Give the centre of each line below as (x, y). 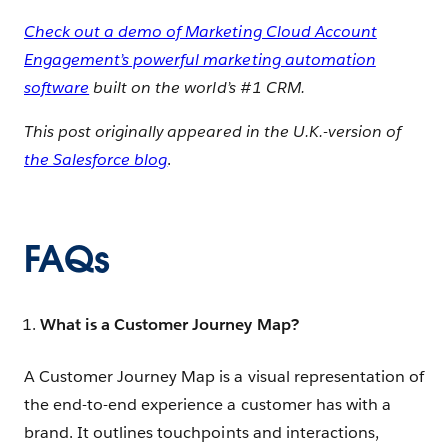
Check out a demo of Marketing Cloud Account (200, 31)
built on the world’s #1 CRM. (197, 87)
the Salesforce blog (96, 159)
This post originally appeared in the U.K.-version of (212, 131)
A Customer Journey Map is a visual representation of (224, 377)
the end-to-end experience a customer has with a (207, 405)
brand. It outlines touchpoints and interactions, (201, 433)
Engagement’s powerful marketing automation (200, 59)
